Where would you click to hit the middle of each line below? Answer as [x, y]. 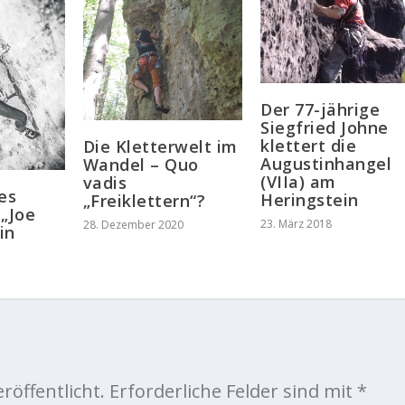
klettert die [309, 146]
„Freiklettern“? [144, 200]
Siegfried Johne [325, 128]
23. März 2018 [297, 224]
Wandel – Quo [141, 164]
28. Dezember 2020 [133, 224]
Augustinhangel [326, 164]
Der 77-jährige [320, 110]
